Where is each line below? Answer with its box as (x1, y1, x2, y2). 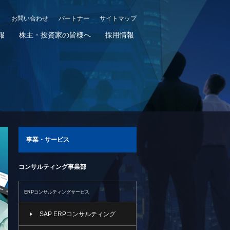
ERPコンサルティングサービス (24, 189, 89, 195)
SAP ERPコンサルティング (40, 210, 116, 218)
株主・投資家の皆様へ (19, 31, 91, 39)
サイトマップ (100, 15, 137, 22)
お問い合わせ (11, 15, 48, 22)
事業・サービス (26, 136, 69, 143)
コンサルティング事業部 (18, 163, 86, 170)
